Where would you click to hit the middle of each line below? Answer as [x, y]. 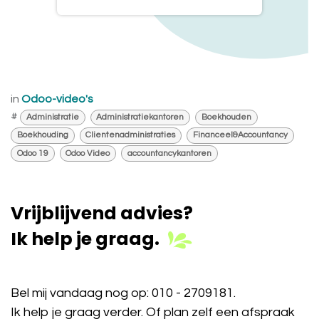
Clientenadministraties [131, 135]
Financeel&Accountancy [240, 135]
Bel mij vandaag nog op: [81, 293]
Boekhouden [226, 117]
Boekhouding [42, 135]
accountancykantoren [169, 153]
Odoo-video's [57, 99]
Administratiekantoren [140, 117]
